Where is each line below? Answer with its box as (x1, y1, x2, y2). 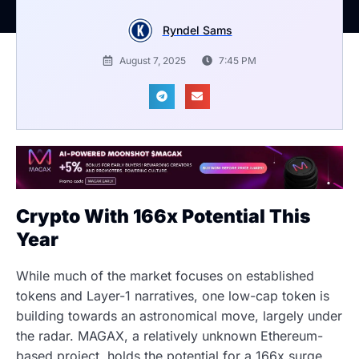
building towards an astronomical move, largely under (16, 308, 342, 325)
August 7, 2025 (119, 54, 186, 67)
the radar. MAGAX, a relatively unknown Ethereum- (16, 328, 323, 345)
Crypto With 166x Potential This (16, 204, 311, 228)
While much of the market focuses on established (16, 268, 314, 284)
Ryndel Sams (162, 22, 232, 37)
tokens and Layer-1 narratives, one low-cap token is (16, 288, 329, 305)
